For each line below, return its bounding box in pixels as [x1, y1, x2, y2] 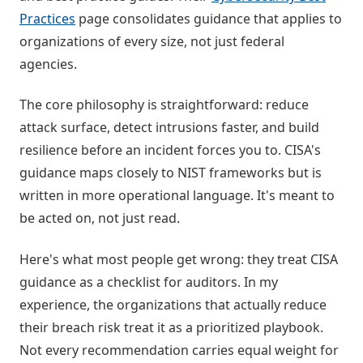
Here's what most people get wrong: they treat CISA [19, 250, 338, 268]
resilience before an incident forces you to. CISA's [19, 141, 321, 160]
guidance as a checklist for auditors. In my [19, 272, 278, 291]
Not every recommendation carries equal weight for [19, 340, 339, 359]
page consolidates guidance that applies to [75, 9, 342, 28]
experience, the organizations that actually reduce [19, 295, 327, 314]
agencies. [19, 54, 77, 73]
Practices [19, 9, 75, 28]
